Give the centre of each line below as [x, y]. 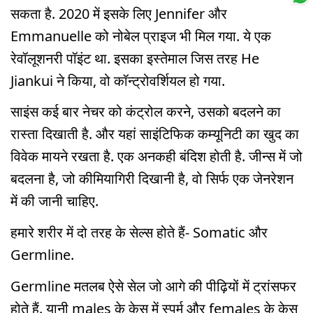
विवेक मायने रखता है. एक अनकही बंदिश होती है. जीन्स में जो [156, 156]
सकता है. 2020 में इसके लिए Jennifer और [119, 13]
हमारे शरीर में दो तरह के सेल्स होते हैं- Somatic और [139, 233]
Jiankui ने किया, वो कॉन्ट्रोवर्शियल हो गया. [118, 80]
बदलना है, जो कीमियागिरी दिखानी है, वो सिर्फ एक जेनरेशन [152, 179]
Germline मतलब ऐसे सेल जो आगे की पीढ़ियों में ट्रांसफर [153, 286]
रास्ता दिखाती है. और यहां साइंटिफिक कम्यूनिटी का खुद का [155, 134]
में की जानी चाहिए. [54, 201]
